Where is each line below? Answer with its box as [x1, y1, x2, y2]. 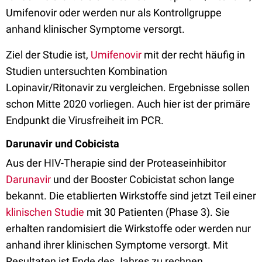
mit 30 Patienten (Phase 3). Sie [84, 206, 230, 218]
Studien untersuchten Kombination [6, 65, 167, 77]
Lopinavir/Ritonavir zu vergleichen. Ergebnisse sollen [6, 81, 250, 94]
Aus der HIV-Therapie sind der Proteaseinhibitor [6, 157, 226, 169]
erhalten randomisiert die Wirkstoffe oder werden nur [6, 222, 251, 235]
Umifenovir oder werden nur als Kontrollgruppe [6, 6, 222, 19]
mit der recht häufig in [142, 49, 245, 61]
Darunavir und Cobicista [6, 137, 119, 150]
